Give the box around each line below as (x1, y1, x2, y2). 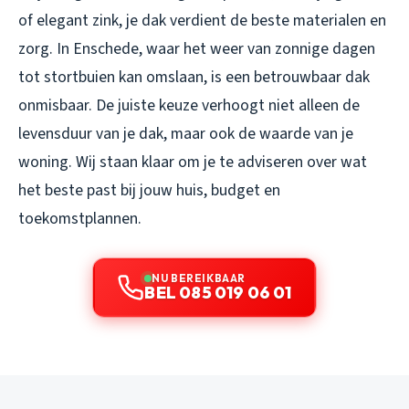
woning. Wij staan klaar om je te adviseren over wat (18, 151, 367, 174)
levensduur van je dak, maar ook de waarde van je (18, 122, 353, 146)
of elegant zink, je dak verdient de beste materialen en (18, 9, 386, 33)
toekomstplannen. (18, 207, 142, 231)
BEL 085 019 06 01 (144, 282, 292, 304)
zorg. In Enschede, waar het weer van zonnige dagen (18, 37, 375, 61)
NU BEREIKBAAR (152, 271, 246, 286)
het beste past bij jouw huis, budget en (18, 179, 280, 203)
